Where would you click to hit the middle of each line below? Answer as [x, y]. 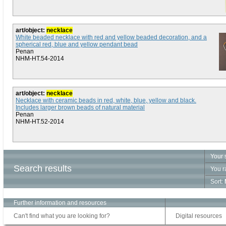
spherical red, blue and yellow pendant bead [77, 44]
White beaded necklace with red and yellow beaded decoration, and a [111, 37]
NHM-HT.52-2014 [40, 122]
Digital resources [199, 216]
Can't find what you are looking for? [62, 216]
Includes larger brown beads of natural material [80, 107]
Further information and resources [60, 203]
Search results [43, 168]
